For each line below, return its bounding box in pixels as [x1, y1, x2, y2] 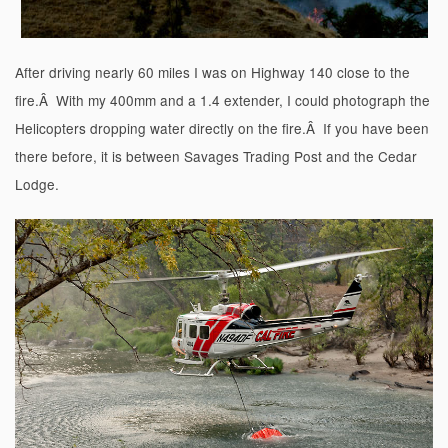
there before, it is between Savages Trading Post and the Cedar [15, 146, 417, 167]
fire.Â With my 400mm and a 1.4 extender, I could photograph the [15, 90, 430, 111]
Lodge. [15, 174, 59, 195]
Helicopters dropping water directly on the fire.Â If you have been [15, 118, 429, 139]
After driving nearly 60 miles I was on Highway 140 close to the [15, 62, 410, 83]
